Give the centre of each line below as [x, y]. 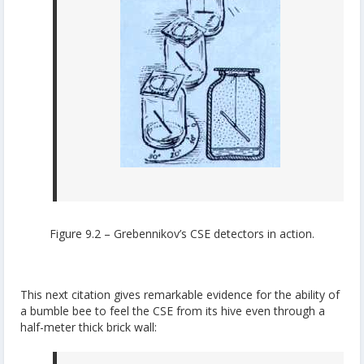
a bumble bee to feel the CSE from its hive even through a [173, 311]
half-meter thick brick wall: [89, 327]
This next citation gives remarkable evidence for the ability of [180, 295]
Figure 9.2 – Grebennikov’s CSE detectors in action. [182, 234]
